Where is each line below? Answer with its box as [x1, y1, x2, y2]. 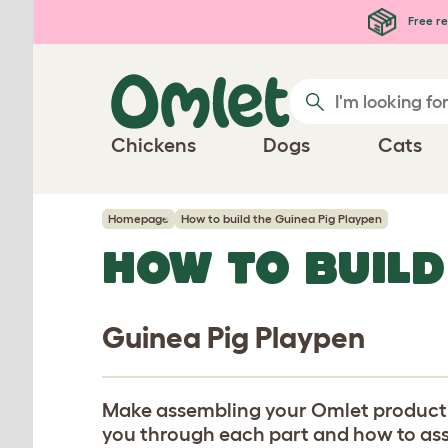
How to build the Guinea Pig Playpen [181, 212, 382, 225]
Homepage [108, 212, 169, 225]
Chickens [111, 134, 196, 156]
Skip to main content [20, 7, 210, 29]
